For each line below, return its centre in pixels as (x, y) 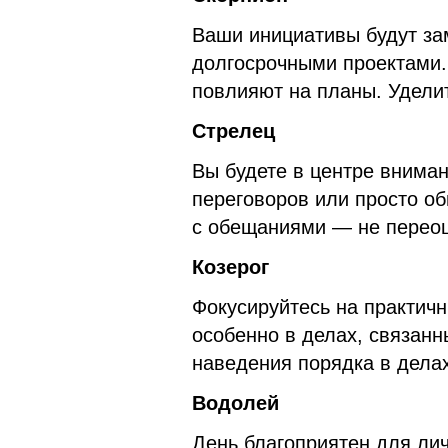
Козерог (230, 266)
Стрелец (233, 130)
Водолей (235, 402)
